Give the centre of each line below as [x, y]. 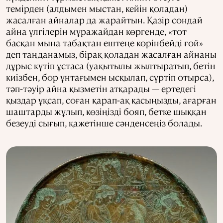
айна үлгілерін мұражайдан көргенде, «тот [96, 31]
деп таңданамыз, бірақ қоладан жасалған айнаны [111, 54]
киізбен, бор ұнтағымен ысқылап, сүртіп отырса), [110, 77]
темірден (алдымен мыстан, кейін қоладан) [97, 8]
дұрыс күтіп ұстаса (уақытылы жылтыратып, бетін [111, 65]
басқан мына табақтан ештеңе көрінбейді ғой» [105, 42]
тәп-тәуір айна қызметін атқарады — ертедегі [101, 88]
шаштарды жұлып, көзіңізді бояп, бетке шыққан [106, 111]
